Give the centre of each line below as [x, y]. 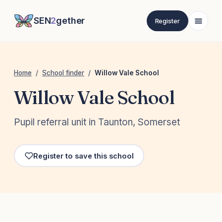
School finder [63, 73]
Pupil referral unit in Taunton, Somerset [97, 122]
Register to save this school [83, 156]
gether [71, 21]
